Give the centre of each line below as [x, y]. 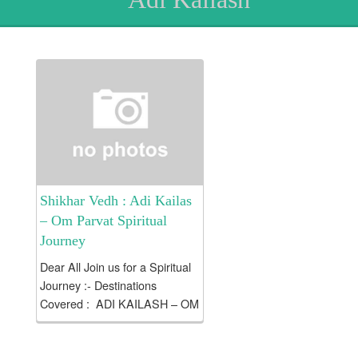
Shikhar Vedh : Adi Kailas [116, 200]
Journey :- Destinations [98, 284]
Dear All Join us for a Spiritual [115, 266]
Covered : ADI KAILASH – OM [119, 303]
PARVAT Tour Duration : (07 [111, 321]
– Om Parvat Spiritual [103, 220]
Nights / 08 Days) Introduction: [117, 340]
